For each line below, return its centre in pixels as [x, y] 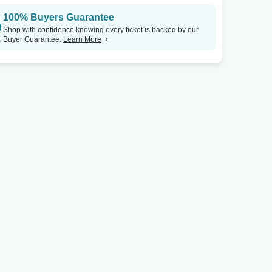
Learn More [82, 39]
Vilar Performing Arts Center [94, 17]
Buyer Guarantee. [33, 39]
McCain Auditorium [263, 17]
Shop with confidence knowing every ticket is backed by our [101, 30]
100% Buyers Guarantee [59, 17]
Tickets [138, 17]
